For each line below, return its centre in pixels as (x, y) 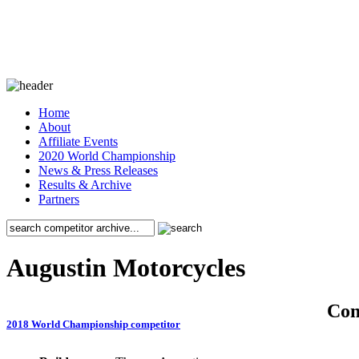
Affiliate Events (78, 141)
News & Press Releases (98, 170)
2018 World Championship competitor (93, 325)
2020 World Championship (107, 156)
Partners (59, 199)
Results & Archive (85, 185)
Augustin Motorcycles (126, 268)
